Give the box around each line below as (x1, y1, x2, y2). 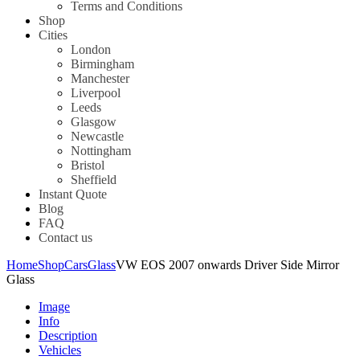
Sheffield (71, 173, 117, 187)
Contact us (39, 231, 92, 245)
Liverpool (71, 86, 121, 100)
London (71, 43, 111, 57)
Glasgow (71, 115, 117, 129)
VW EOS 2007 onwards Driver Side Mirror (116, 258, 339, 272)
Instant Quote (39, 187, 107, 202)
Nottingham (71, 144, 131, 158)
